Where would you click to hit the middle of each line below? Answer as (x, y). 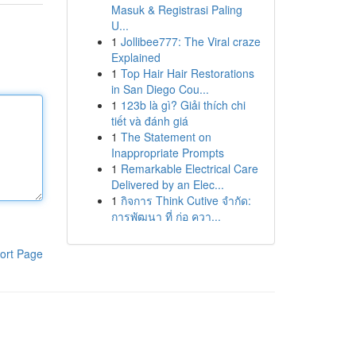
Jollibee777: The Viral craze (190, 41)
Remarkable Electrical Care (189, 168)
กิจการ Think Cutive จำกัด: (186, 200)
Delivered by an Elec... (167, 184)
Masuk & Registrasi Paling (176, 10)
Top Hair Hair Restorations (187, 73)
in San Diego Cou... (160, 89)
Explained (135, 57)
